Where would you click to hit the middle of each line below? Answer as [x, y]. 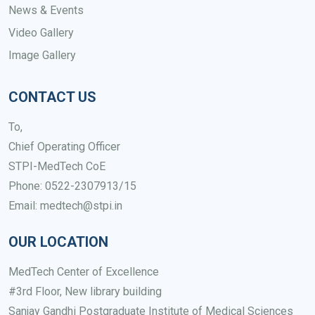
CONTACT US [52, 97]
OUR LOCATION [58, 242]
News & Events [46, 10]
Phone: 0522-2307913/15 [72, 186]
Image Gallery [42, 55]
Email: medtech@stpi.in [65, 205]
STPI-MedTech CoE [57, 166]
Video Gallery [41, 32]
